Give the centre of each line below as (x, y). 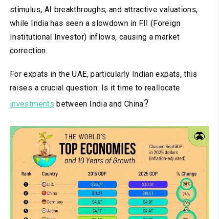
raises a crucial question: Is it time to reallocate (95, 88)
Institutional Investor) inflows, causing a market (95, 37)
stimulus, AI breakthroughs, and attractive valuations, (104, 10)
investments (32, 104)
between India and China (99, 104)
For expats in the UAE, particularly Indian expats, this (104, 74)
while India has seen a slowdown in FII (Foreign (95, 23)
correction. (29, 51)
